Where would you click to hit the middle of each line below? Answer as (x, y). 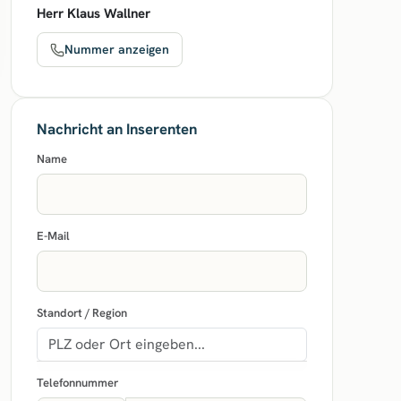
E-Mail (53, 236)
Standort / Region (82, 313)
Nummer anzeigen (117, 49)
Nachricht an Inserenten (117, 129)
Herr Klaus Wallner (94, 13)
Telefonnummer (77, 383)
